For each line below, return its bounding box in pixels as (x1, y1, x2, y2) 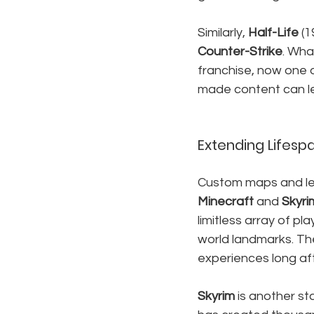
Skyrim (198, 289, 235, 303)
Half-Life (248, 26, 299, 39)
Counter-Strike (198, 45, 282, 58)
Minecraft (198, 195, 254, 208)
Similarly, (198, 26, 248, 39)
